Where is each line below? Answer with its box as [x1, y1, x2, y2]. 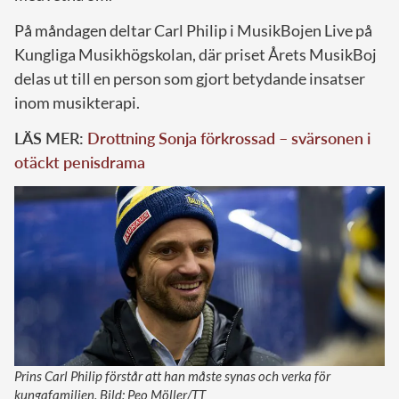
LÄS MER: [14, 127, 87, 148]
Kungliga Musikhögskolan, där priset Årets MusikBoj [14, 44, 377, 64]
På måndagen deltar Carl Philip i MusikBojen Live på [14, 20, 372, 40]
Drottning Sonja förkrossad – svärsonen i [87, 127, 370, 148]
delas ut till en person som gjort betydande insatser [14, 68, 365, 88]
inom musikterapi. [14, 92, 140, 112]
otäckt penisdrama [14, 151, 145, 172]
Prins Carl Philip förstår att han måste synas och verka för [14, 367, 330, 384]
